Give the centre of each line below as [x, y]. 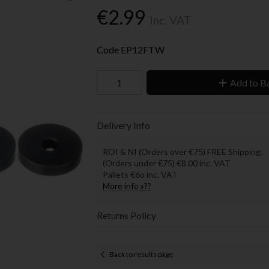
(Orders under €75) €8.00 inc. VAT [166, 163]
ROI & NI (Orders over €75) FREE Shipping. [182, 151]
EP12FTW [142, 49]
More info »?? [127, 186]
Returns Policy [126, 215]
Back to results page [141, 255]
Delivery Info [123, 125]
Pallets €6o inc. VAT [140, 174]
